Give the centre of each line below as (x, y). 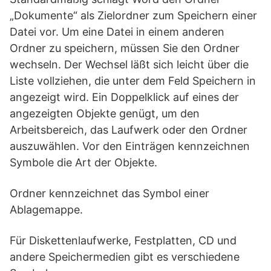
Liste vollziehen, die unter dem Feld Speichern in (133, 81)
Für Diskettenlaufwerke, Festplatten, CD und (123, 240)
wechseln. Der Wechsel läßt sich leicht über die (129, 64)
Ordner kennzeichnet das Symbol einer (109, 193)
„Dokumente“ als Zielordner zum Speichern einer (133, 15)
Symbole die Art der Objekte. (83, 162)
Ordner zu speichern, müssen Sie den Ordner (125, 48)
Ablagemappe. (46, 210)
